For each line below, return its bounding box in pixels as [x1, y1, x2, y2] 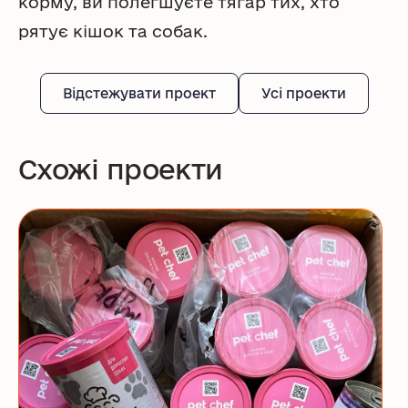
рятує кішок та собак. [18, 22, 208, 40]
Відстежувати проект [62, 86, 216, 101]
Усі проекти [260, 86, 346, 101]
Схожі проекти [18, 154, 223, 184]
